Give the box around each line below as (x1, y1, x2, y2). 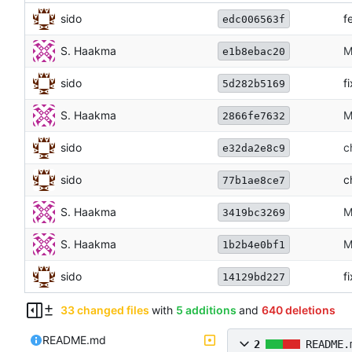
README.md (42, 333, 106, 347)
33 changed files (60, 303, 149, 317)
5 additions (175, 303, 236, 317)
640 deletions (261, 303, 335, 317)
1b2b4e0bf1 (222, 238, 285, 251)
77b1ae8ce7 (222, 174, 285, 186)
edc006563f (222, 13, 285, 25)
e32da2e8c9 (222, 141, 285, 154)
